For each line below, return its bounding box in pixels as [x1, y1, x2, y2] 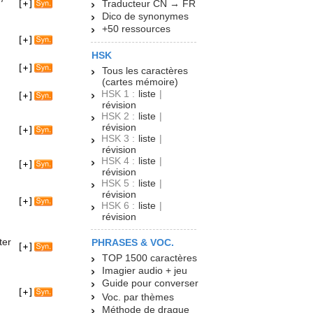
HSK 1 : [101, 88, 138, 100]
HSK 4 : [101, 155, 138, 167]
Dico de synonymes [102, 10, 189, 22]
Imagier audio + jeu [102, 265, 187, 277]
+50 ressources [102, 23, 170, 35]
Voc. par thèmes [102, 291, 174, 303]
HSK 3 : [101, 133, 138, 145]
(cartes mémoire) [102, 76, 178, 88]
